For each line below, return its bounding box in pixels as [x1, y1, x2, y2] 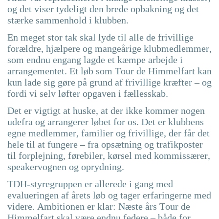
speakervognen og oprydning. [7, 161, 124, 173]
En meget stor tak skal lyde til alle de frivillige [7, 32, 194, 43]
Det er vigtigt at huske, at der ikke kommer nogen [7, 105, 205, 116]
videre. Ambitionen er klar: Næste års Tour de [7, 201, 190, 212]
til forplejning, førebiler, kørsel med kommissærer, [7, 150, 210, 161]
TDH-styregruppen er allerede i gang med [7, 178, 173, 190]
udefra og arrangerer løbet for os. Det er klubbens [7, 116, 204, 128]
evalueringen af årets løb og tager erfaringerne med [7, 190, 211, 201]
